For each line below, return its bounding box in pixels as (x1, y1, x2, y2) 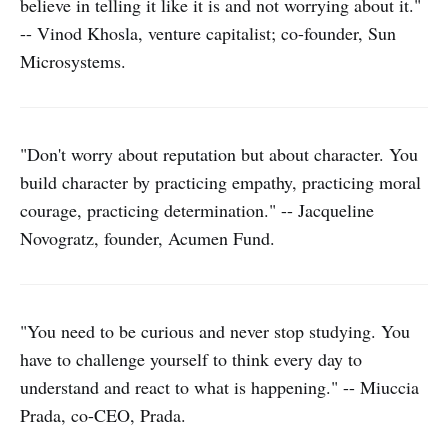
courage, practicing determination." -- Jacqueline (20, 198, 374, 222)
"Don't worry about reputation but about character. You (20, 142, 418, 166)
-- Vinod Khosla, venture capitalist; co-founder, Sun (20, 21, 396, 45)
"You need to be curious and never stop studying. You (20, 319, 410, 343)
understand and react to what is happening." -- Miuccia (20, 375, 419, 399)
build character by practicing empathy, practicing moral (20, 170, 421, 194)
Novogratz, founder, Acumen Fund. (20, 226, 275, 250)
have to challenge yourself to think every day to (20, 347, 362, 371)
